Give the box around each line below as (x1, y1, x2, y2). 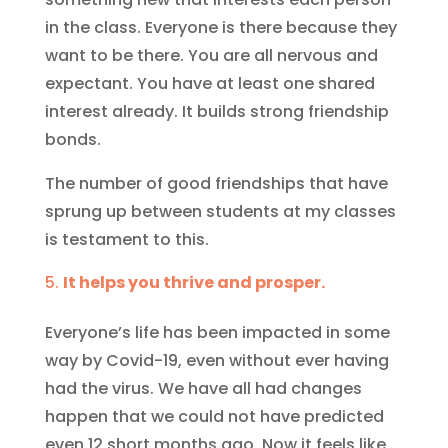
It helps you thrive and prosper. (62, 271, 325, 294)
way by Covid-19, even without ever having (44, 349, 389, 372)
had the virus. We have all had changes (44, 377, 362, 400)
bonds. (44, 128, 101, 151)
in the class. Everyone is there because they (44, 16, 397, 39)
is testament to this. (44, 228, 209, 251)
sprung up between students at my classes (44, 200, 396, 223)
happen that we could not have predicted (44, 405, 384, 428)
